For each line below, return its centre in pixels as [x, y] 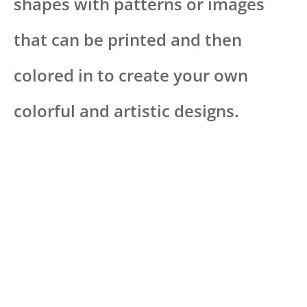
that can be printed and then [128, 40]
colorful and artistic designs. [126, 111]
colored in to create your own [131, 75]
